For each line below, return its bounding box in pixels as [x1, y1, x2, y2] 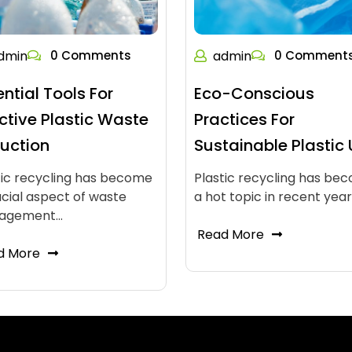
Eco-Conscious [193, 82, 314, 104]
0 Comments [46, 47, 131, 64]
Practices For [193, 108, 295, 130]
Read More [196, 225, 264, 244]
